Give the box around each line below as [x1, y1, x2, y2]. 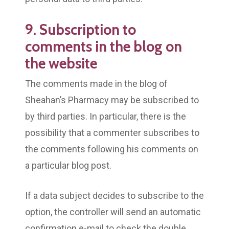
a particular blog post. [25, 159, 111, 171]
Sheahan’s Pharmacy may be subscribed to [25, 94, 199, 105]
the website [25, 54, 97, 72]
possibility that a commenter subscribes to [25, 127, 199, 138]
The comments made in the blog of [25, 78, 168, 89]
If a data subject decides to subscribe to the [25, 190, 204, 201]
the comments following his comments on [25, 143, 198, 154]
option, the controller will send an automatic [25, 206, 201, 217]
